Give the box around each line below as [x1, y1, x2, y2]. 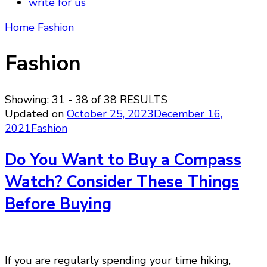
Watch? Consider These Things [5, 170, 239, 193]
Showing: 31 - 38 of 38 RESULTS [5, 92, 167, 107]
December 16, [154, 107, 222, 122]
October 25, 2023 [67, 107, 154, 122]
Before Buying [5, 193, 111, 215]
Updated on [5, 107, 67, 122]
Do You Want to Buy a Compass [5, 148, 241, 171]
